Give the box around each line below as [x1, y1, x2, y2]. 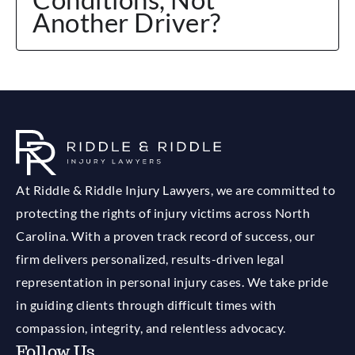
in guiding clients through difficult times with [16, 297, 277, 313]
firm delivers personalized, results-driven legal [16, 251, 284, 267]
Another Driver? [32, 6, 221, 39]
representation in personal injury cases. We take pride [16, 274, 328, 290]
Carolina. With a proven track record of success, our [16, 228, 315, 244]
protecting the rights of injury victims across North [16, 205, 310, 221]
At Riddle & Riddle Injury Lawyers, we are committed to [16, 182, 335, 198]
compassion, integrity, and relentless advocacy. [16, 320, 286, 336]
